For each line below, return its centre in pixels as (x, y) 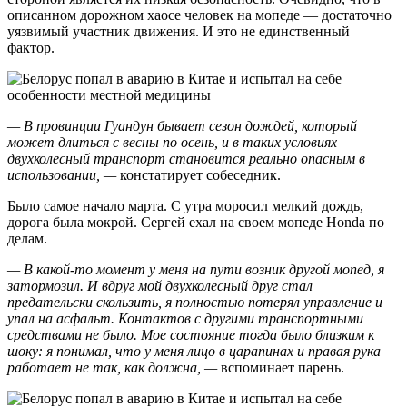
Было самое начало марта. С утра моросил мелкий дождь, (185, 206)
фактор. (31, 48)
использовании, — (62, 175)
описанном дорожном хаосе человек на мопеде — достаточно (199, 15)
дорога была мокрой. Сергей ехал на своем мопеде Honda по (196, 223)
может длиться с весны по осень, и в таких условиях (172, 143)
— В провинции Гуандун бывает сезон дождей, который (182, 126)
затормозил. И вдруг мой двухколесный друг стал (160, 286)
